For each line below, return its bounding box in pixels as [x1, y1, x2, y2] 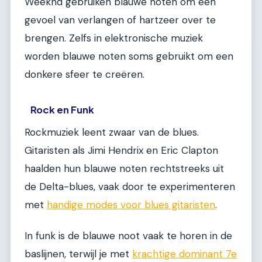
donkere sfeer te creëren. [25, 67, 144, 81]
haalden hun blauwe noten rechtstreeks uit [25, 161, 224, 175]
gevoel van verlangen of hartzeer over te [25, 13, 216, 26]
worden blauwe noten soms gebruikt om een [25, 49, 233, 63]
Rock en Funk [30, 103, 95, 116]
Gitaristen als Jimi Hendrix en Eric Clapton [25, 143, 218, 157]
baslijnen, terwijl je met [25, 247, 132, 260]
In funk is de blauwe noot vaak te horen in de [25, 229, 232, 242]
